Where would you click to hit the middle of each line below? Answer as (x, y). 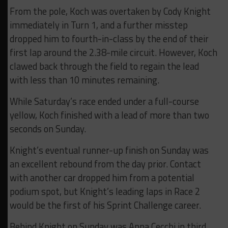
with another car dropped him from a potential (102, 178)
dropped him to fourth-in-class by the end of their (109, 39)
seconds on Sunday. (48, 129)
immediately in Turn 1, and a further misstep (98, 25)
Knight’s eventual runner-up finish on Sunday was (109, 150)
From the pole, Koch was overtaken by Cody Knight (110, 11)
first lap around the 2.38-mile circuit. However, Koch (113, 53)
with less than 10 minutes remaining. (84, 80)
